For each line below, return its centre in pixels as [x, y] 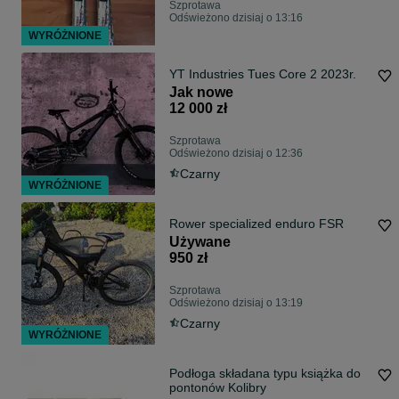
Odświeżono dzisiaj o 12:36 [236, 154]
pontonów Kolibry [218, 388]
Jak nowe [201, 93]
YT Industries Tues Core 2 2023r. [263, 74]
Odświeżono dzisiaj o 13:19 [236, 303]
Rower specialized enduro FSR [256, 224]
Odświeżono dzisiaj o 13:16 [236, 18]
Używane [200, 242]
